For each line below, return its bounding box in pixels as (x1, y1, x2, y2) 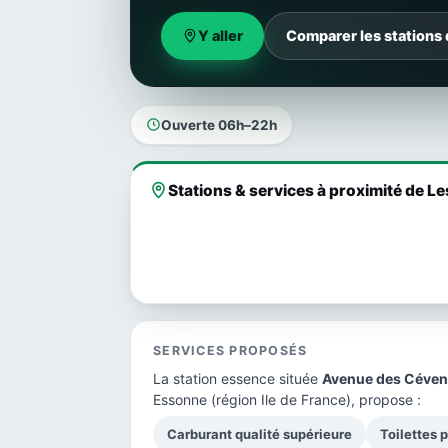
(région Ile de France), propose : (207, 390, 421, 408)
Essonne (153, 390, 207, 408)
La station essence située (153, 369, 322, 387)
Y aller (198, 26, 243, 45)
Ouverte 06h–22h (161, 116, 277, 133)
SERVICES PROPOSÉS (153, 342, 308, 358)
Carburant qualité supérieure (167, 425, 352, 442)
